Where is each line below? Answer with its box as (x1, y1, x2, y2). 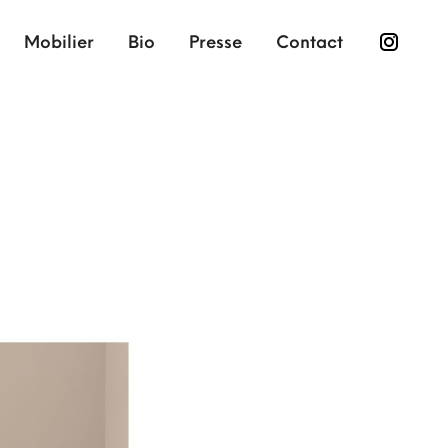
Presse (189, 31, 242, 52)
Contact (276, 31, 343, 52)
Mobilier (24, 31, 94, 52)
